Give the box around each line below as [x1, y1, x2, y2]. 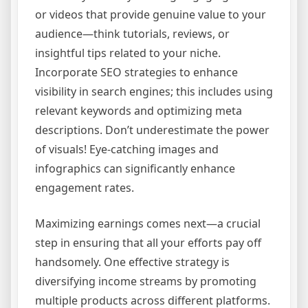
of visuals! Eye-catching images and [35, 142, 219, 157]
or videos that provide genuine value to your [35, 7, 266, 23]
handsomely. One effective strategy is [35, 254, 230, 270]
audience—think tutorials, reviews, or [35, 26, 230, 42]
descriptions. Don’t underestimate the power [35, 122, 269, 138]
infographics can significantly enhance [35, 161, 235, 177]
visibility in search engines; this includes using [35, 84, 273, 100]
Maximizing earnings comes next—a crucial [35, 216, 261, 232]
